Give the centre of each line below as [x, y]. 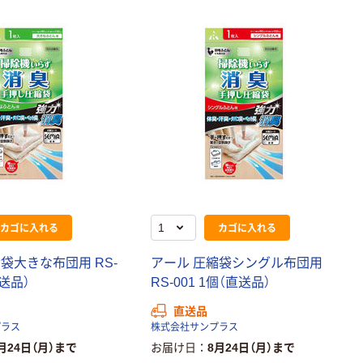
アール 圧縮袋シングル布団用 [237, 263]
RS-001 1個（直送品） [211, 283]
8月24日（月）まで [252, 348]
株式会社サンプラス [195, 328]
